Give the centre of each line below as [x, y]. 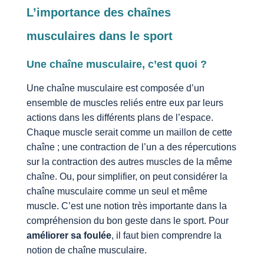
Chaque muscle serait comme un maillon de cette [129, 132]
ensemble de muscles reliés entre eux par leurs [125, 103]
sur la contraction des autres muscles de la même [129, 161]
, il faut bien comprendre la [166, 235]
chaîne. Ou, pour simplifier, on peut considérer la [127, 176]
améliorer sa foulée [69, 235]
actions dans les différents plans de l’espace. [120, 117]
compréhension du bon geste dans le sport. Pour [127, 220]
